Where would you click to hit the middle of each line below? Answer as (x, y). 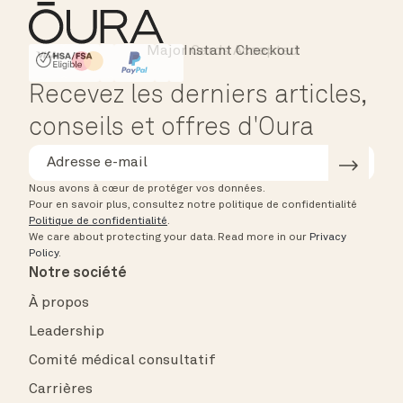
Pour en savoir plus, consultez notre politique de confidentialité (193, 206)
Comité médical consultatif (122, 361)
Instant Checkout (242, 52)
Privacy (328, 238)
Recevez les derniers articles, (197, 97)
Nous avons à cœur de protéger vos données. (147, 189)
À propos (59, 304)
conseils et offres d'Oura (171, 129)
